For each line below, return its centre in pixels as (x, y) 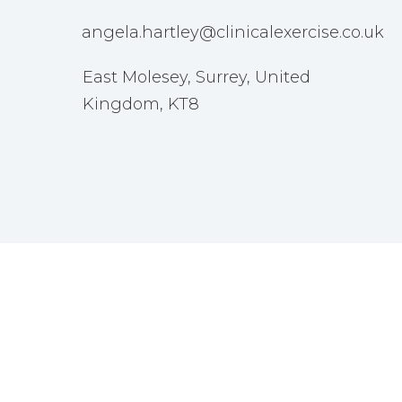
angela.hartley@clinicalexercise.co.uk (232, 32)
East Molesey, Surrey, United (196, 77)
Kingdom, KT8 (140, 104)
